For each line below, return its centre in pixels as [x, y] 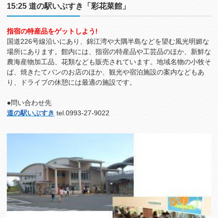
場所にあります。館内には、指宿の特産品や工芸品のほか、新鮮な [109, 52]
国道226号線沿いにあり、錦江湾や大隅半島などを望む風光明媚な [108, 42]
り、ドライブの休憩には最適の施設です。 [72, 82]
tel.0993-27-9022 [82, 113]
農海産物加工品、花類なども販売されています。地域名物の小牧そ [109, 62]
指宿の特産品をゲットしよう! [52, 31]
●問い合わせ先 [29, 103]
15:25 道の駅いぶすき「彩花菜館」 [68, 6]
